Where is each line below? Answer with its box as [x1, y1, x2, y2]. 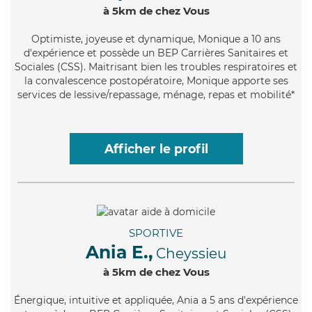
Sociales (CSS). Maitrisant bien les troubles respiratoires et [15, 60, 297, 73]
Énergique [14, 293, 64, 306]
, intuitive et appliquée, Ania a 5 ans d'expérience [64, 293, 298, 306]
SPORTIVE [129, 226, 183, 240]
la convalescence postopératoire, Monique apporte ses [24, 74, 288, 87]
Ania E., [86, 241, 153, 263]
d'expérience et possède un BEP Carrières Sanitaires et [24, 46, 288, 59]
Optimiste [31, 32, 81, 45]
